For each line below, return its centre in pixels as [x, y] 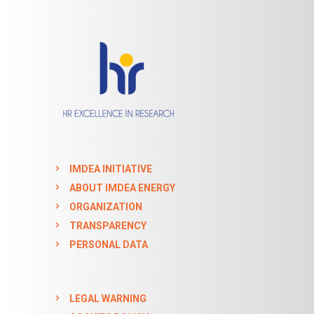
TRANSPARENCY [108, 225]
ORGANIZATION [106, 206]
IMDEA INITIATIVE [111, 169]
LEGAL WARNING [108, 298]
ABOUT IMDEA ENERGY [122, 187]
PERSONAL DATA [109, 244]
